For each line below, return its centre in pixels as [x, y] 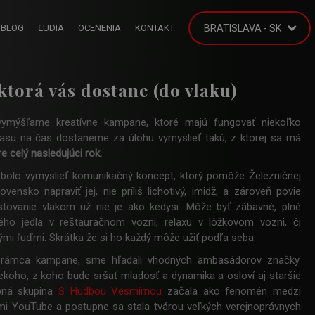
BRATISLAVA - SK [243, 28]
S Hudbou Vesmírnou [110, 291]
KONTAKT [155, 28]
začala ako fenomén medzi [231, 291]
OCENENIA [99, 28]
